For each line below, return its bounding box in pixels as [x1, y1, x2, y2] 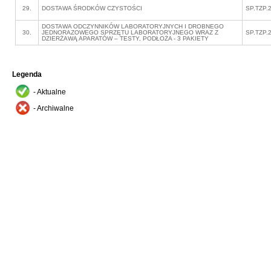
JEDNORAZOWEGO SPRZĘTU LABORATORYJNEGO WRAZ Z [42, 29, 218, 36]
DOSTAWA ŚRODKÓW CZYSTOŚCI [42, 5, 142, 11]
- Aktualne [33, 88, 66, 96]
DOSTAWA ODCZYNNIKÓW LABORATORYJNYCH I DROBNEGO [42, 23, 224, 30]
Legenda [12, 70, 42, 79]
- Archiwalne [33, 104, 74, 113]
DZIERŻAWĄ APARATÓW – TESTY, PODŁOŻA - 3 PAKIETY [42, 35, 209, 42]
